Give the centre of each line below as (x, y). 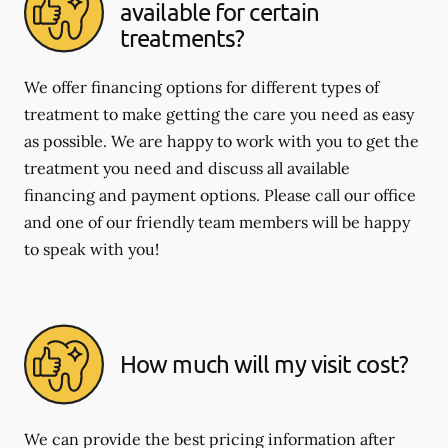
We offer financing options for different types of (201, 86)
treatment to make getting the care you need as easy (219, 113)
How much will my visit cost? (264, 364)
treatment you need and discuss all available (187, 167)
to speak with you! (91, 248)
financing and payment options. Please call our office (220, 194)
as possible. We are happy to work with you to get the (221, 140)
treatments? (182, 38)
